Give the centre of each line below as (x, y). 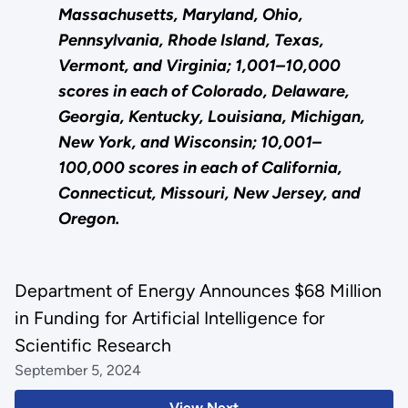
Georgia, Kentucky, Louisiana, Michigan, (211, 117)
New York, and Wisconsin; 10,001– (189, 143)
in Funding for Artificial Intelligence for (169, 318)
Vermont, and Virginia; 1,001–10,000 (199, 66)
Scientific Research (92, 346)
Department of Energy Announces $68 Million (198, 291)
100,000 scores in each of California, (200, 168)
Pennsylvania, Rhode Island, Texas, (191, 41)
